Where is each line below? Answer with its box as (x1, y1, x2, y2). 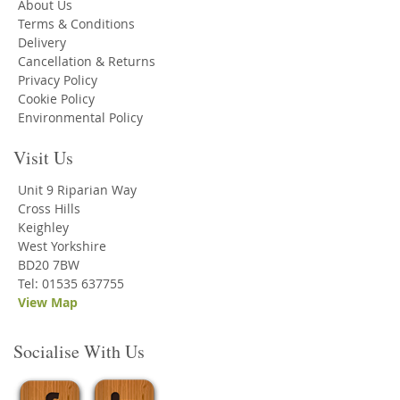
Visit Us (13, 146, 73, 171)
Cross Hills (18, 200, 80, 218)
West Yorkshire (18, 237, 106, 255)
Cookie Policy (18, 90, 95, 108)
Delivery (18, 34, 66, 52)
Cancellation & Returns (18, 53, 155, 71)
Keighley (18, 219, 69, 237)
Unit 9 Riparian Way (18, 181, 137, 199)
